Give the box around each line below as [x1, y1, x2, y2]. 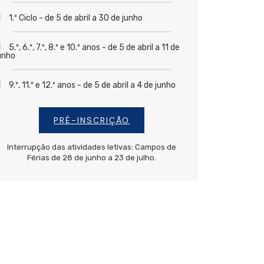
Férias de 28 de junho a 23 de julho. [27, 153, 157, 163]
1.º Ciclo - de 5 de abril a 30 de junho [8, 13, 143, 24]
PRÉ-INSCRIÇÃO [54, 115, 130, 126]
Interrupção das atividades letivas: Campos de [7, 143, 177, 152]
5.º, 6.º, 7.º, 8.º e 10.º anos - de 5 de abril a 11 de [8, 42, 180, 53]
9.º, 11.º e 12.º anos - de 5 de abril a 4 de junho [8, 80, 176, 91]
